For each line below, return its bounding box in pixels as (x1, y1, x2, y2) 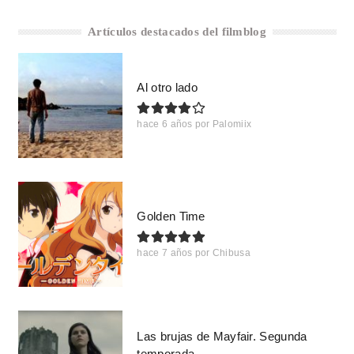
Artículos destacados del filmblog (88, 25, 266, 39)
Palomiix (212, 119, 252, 130)
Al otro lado (137, 81, 198, 95)
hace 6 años (137, 119, 193, 130)
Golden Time (137, 209, 205, 224)
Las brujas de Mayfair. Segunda (137, 330, 307, 344)
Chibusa (212, 247, 250, 259)
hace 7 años (137, 247, 193, 259)
